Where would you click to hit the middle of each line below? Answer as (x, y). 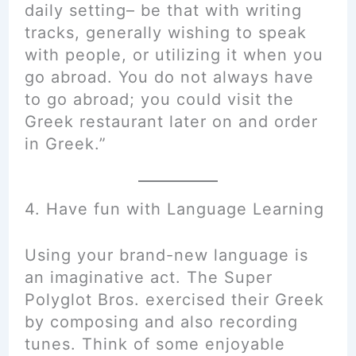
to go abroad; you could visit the (159, 99)
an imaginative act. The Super (148, 277)
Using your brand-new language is (166, 255)
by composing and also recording (161, 322)
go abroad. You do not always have (169, 77)
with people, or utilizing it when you (174, 55)
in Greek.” (65, 144)
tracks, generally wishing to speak (165, 33)
